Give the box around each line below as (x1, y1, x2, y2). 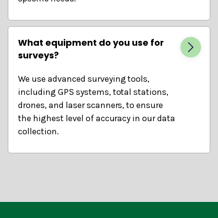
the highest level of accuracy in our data (18, 112, 176, 124)
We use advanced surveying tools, (18, 73, 150, 84)
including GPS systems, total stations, (18, 86, 169, 97)
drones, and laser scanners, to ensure (18, 99, 163, 110)
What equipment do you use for (18, 36, 164, 49)
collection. (18, 126, 59, 137)
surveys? (18, 49, 59, 61)
